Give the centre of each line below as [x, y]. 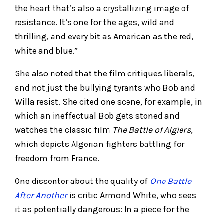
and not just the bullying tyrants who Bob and [105, 87]
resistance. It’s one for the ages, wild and [94, 22]
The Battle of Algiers [152, 130]
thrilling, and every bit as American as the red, [104, 36]
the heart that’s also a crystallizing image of [102, 8]
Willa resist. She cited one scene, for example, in [109, 101]
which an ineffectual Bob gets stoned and [97, 116]
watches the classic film [64, 130]
